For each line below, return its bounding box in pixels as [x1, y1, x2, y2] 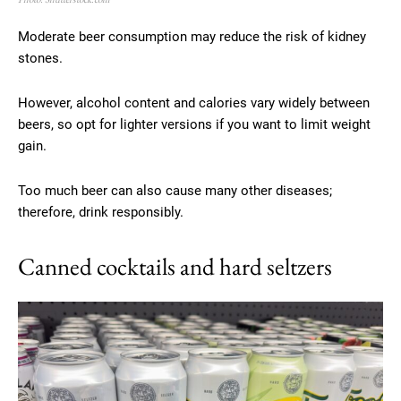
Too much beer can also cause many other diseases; [18, 183, 332, 200]
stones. [18, 50, 63, 67]
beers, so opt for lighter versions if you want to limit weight [18, 116, 371, 133]
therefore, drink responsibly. [18, 204, 183, 221]
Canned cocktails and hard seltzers [18, 251, 332, 283]
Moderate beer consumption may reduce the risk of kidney [18, 29, 366, 46]
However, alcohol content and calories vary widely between [18, 95, 370, 112]
